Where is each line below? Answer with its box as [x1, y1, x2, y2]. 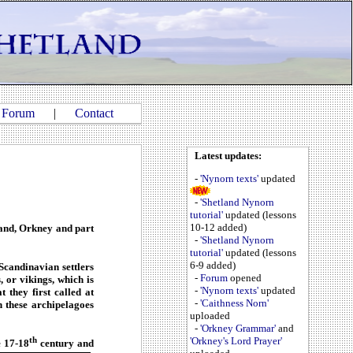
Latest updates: [195, 150, 262, 162]
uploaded [190, 310, 230, 322]
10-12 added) [190, 221, 247, 234]
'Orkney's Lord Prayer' [190, 335, 282, 347]
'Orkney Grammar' [200, 322, 276, 335]
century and [37, 336, 95, 349]
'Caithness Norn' [200, 297, 269, 310]
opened [228, 272, 262, 284]
